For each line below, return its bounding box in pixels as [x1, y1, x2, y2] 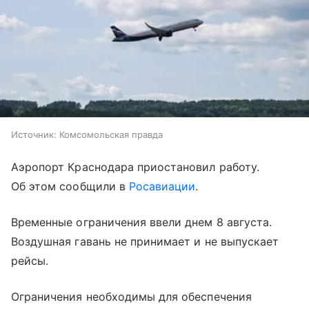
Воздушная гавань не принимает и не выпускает [11, 235, 279, 249]
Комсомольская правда [59, 129, 163, 141]
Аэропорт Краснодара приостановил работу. [11, 160, 259, 175]
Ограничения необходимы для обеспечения [11, 290, 252, 304]
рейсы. [11, 254, 49, 268]
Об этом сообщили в [11, 179, 129, 194]
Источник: [11, 129, 57, 141]
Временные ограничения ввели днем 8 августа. [11, 215, 272, 230]
